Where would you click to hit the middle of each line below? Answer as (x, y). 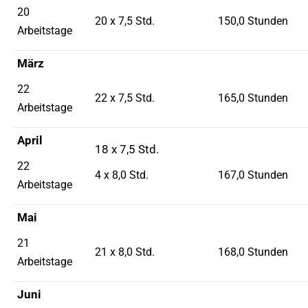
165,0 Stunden (253, 98)
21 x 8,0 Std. (125, 252)
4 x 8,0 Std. (122, 175)
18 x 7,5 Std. (127, 149)
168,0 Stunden (253, 252)
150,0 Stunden (253, 21)
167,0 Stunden (253, 175)
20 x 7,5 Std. (125, 21)
